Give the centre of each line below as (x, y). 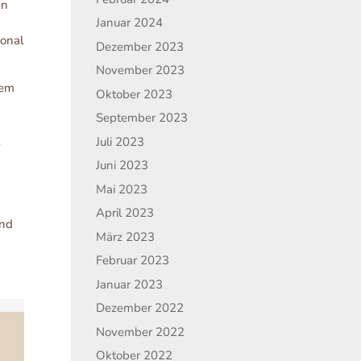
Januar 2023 (130, 284)
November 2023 (141, 70)
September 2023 (142, 118)
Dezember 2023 (140, 46)
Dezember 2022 (140, 308)
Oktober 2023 (135, 94)
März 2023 (126, 237)
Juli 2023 (120, 141)
